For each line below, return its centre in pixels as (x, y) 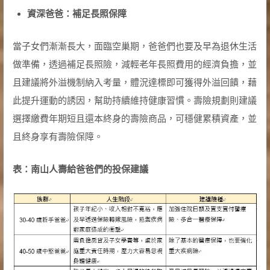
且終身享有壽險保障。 (58, 137)
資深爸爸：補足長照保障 (77, 14)
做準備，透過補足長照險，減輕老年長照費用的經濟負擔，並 (134, 64)
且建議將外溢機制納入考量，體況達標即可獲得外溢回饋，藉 (134, 83)
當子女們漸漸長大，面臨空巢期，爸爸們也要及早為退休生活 (134, 46)
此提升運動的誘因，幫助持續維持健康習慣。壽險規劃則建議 (134, 101)
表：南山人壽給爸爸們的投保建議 (80, 169)
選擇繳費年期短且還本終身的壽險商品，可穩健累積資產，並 (134, 119)
